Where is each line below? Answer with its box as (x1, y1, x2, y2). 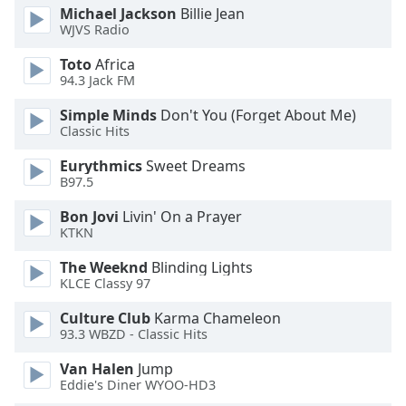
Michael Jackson (60, 3, 177, 24)
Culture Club (60, 307, 150, 328)
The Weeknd (60, 256, 148, 277)
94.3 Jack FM (60, 72, 135, 90)
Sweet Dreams (142, 155, 246, 176)
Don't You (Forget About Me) (157, 104, 356, 125)
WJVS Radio (60, 21, 130, 39)
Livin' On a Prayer (119, 206, 242, 227)
